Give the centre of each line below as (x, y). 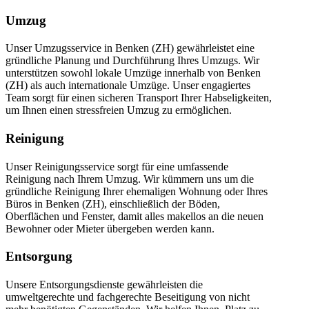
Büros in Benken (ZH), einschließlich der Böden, (113, 203)
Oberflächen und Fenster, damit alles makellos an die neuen (134, 216)
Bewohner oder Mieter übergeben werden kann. (110, 228)
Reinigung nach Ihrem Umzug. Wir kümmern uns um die (130, 179)
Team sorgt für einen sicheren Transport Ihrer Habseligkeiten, (139, 98)
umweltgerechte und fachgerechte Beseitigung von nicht (128, 297)
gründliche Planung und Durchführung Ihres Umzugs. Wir (132, 61)
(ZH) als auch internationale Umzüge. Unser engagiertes (128, 86)
